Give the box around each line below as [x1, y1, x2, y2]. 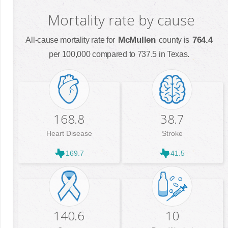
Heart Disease [46, 129, 92, 137]
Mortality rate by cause [48, 10, 195, 30]
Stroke [161, 129, 183, 137]
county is [158, 35, 190, 44]
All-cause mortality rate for [25, 35, 116, 44]
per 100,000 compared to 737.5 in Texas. [48, 49, 190, 59]
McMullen [118, 35, 156, 45]
